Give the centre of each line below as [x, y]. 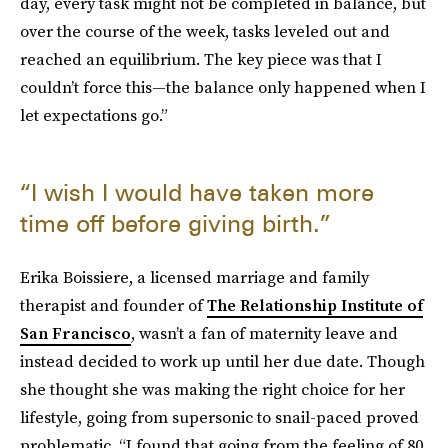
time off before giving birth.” [175, 223]
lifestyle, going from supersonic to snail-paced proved [219, 417]
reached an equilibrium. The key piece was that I [201, 59]
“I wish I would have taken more [197, 192]
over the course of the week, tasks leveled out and [205, 31]
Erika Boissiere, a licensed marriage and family [194, 277]
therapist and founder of [113, 305]
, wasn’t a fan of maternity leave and [264, 333]
